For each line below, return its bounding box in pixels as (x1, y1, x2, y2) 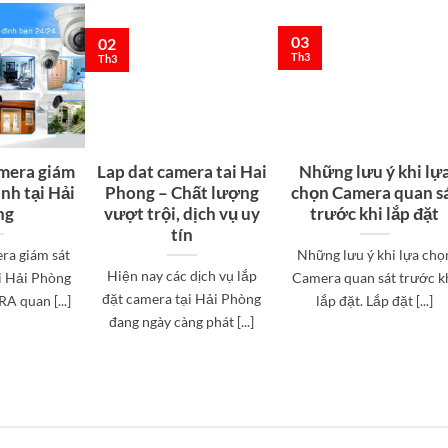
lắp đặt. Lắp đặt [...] (316, 291, 434, 309)
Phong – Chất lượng (104, 182, 259, 203)
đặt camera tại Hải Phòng (102, 289, 262, 307)
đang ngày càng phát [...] (109, 312, 255, 330)
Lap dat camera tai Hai (96, 161, 267, 182)
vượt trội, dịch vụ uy (103, 203, 260, 224)
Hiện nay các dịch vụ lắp (106, 266, 257, 284)
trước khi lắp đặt (310, 203, 440, 224)
